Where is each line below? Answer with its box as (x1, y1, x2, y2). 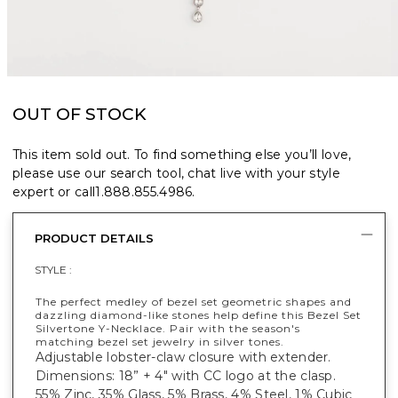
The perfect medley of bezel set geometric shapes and (36, 294, 352, 308)
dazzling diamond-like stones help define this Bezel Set (36, 307, 362, 322)
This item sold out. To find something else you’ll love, (12, 146, 352, 163)
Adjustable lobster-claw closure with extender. (36, 348, 331, 365)
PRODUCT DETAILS (35, 230, 154, 245)
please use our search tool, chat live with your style (12, 164, 340, 181)
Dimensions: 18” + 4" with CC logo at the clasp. (36, 367, 340, 384)
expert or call (12, 183, 96, 200)
